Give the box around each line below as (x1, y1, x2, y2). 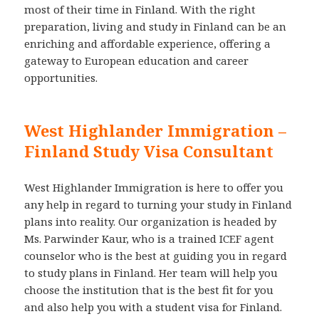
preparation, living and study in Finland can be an (24, 19, 287, 33)
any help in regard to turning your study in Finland (24, 197, 293, 211)
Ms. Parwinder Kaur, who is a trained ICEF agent (24, 231, 275, 246)
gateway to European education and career (24, 53, 249, 68)
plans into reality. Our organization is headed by (24, 214, 277, 229)
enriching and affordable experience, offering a (24, 36, 271, 51)
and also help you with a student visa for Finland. (24, 299, 283, 314)
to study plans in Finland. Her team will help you (24, 265, 278, 280)
